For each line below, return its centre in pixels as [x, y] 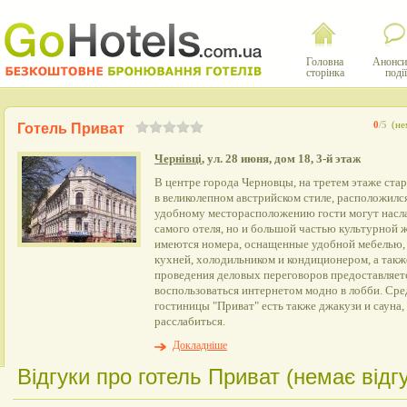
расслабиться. [190, 322]
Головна [325, 62]
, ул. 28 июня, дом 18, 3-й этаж [281, 159]
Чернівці [178, 159]
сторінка [325, 73]
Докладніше [200, 345]
